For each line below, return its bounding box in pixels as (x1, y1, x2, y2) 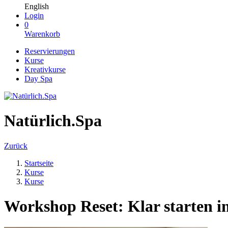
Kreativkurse (24, 65, 66, 74)
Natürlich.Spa (4, 111, 102, 130)
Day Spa (24, 74, 52, 83)
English (24, 2, 49, 11)
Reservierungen (24, 47, 75, 55)
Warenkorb (24, 30, 60, 38)
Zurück (4, 141, 27, 150)
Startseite (24, 158, 53, 167)
